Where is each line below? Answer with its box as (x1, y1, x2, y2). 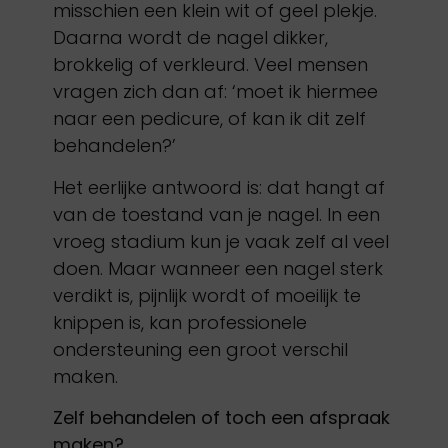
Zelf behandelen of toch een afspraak (52, 405, 390, 431)
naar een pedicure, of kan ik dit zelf (52, 106, 366, 132)
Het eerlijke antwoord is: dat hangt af (52, 174, 385, 200)
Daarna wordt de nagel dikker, (52, 25, 328, 51)
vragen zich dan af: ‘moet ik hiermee (52, 79, 378, 105)
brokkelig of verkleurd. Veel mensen (52, 52, 368, 78)
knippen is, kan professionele (52, 309, 307, 335)
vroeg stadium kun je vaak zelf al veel (52, 228, 389, 254)
